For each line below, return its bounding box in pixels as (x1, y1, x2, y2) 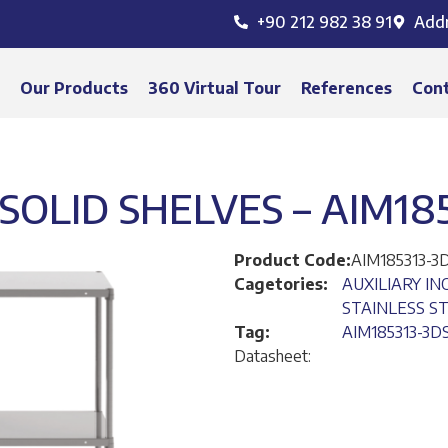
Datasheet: (234, 346, 311, 366)
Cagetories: (234, 274, 328, 294)
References (301, 78, 393, 98)
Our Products (20, 78, 129, 98)
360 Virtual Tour (148, 78, 282, 98)
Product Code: (234, 250, 351, 270)
